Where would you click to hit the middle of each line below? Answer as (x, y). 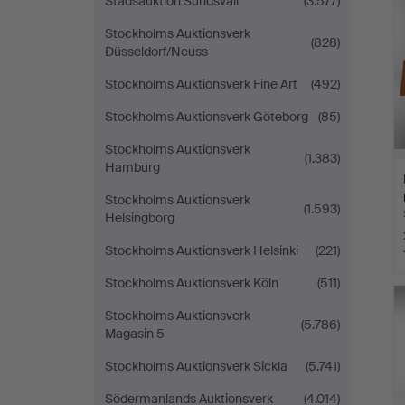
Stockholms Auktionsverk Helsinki (202, 250)
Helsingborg (140, 218)
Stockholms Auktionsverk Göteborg (207, 117)
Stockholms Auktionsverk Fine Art (201, 84)
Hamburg (132, 167)
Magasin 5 (135, 334)
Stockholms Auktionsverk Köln (192, 283)
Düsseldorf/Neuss (156, 52)
